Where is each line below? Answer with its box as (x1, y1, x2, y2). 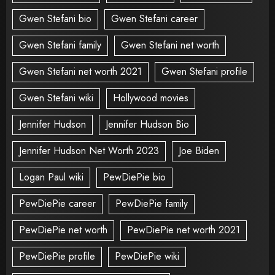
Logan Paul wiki (19, 170, 83, 185)
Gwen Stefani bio (19, 12, 91, 26)
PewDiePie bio (103, 170, 166, 185)
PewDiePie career (19, 196, 96, 211)
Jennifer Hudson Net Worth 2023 (19, 144, 159, 158)
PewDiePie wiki (115, 249, 179, 264)
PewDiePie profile (19, 249, 95, 264)
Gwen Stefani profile (161, 64, 247, 79)
